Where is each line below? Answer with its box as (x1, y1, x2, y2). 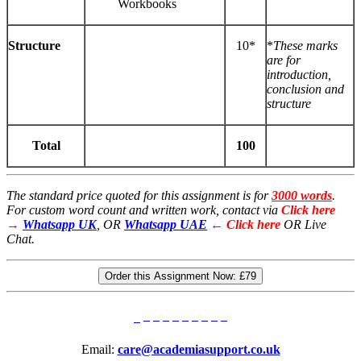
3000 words (272, 189, 332, 203)
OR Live (284, 218, 326, 232)
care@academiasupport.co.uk (117, 342, 280, 357)
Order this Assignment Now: (105, 270, 239, 283)
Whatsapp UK (23, 218, 97, 232)
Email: (81, 342, 118, 357)
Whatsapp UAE (124, 218, 207, 232)
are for (267, 53, 301, 68)
